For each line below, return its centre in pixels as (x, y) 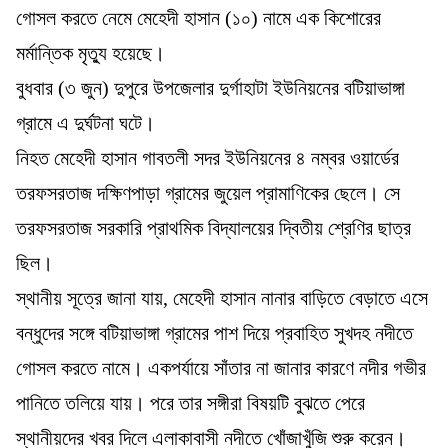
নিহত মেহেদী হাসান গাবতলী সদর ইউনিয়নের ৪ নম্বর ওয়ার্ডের (207, 157)
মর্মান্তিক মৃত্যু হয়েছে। (90, 52)
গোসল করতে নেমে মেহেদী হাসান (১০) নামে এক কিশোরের (198, 17)
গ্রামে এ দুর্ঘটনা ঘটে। (85, 122)
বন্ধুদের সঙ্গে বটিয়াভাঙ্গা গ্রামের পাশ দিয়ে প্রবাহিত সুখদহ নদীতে (214, 332)
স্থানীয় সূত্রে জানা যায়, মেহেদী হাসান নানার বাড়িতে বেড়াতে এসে (222, 297)
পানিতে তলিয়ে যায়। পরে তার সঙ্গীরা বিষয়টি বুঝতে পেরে (190, 402)
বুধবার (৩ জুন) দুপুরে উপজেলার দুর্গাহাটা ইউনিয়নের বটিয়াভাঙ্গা (210, 87)
